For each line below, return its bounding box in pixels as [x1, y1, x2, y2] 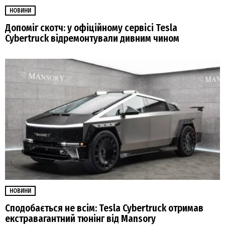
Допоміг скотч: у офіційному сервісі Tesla [5, 22, 177, 34]
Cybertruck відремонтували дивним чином [5, 33, 179, 45]
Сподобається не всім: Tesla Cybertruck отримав [5, 202, 203, 214]
